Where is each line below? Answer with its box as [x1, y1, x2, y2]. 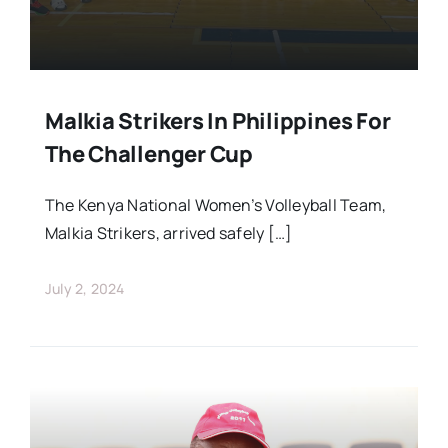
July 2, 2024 [44, 279, 125, 299]
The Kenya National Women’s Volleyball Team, [44, 194, 387, 217]
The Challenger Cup [44, 139, 254, 170]
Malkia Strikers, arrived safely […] [44, 222, 293, 245]
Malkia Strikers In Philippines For [44, 106, 391, 137]
